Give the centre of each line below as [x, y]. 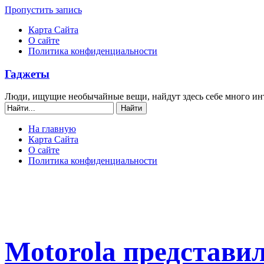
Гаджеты [27, 74]
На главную [52, 129]
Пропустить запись [43, 10]
